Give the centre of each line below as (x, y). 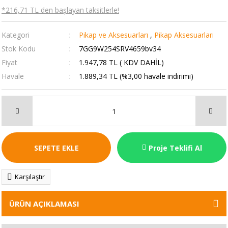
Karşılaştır (30, 177)
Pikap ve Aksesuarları (113, 35)
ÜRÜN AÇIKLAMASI (44, 204)
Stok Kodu (19, 49)
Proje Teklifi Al (175, 148)
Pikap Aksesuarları (184, 35)
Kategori (16, 35)
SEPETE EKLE (56, 148)
